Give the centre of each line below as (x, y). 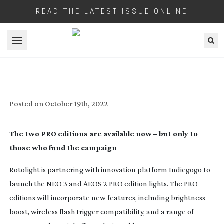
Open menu (36, 45)
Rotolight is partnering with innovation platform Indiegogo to (110, 169)
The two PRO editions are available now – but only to (103, 133)
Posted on (26, 103)
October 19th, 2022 (76, 103)
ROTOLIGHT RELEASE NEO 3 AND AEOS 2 (112, 61)
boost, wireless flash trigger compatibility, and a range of (101, 211)
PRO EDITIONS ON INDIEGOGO (112, 73)
